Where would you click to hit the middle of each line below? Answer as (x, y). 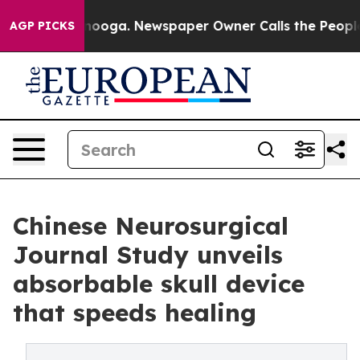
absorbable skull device (159, 284)
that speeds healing (135, 313)
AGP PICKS (42, 26)
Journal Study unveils (148, 255)
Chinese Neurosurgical (151, 226)
